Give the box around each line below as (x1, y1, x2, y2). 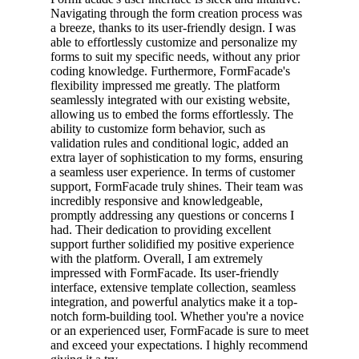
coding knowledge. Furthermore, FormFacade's (50, 63, 290, 78)
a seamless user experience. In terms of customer (50, 164, 295, 179)
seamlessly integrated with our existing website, (50, 92, 290, 107)
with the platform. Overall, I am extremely (50, 251, 263, 265)
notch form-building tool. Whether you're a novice (50, 309, 304, 323)
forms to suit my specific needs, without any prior (50, 49, 300, 63)
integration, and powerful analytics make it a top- (50, 294, 297, 309)
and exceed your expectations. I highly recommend (50, 337, 308, 352)
